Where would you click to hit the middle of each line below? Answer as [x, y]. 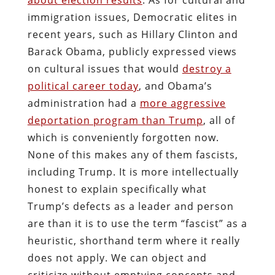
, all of [219, 120]
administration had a [83, 103]
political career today [83, 86]
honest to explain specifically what [117, 189]
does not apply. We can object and [117, 258]
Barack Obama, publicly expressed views [132, 51]
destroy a [207, 68]
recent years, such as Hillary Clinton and [133, 34]
